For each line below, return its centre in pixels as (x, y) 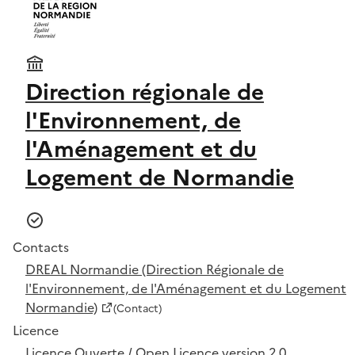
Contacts (41, 247)
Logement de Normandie (160, 177)
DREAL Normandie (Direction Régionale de (155, 269)
